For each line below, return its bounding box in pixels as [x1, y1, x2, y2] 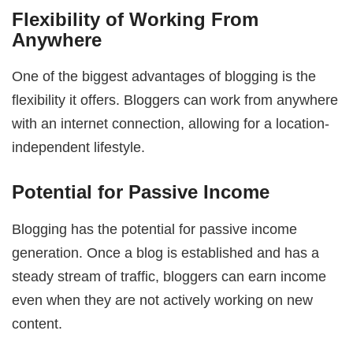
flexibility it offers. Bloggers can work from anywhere [12, 91, 339, 109]
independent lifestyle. [12, 139, 146, 156]
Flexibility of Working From [12, 8, 259, 30]
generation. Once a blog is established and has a [12, 243, 320, 261]
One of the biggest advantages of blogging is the [12, 68, 317, 85]
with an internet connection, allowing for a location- [12, 115, 330, 132]
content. [12, 314, 63, 332]
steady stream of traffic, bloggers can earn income [12, 267, 327, 284]
